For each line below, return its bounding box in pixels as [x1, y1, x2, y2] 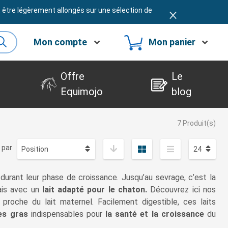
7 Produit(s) [177, 119, 216, 128]
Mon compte [34, 37, 87, 48]
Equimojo [60, 85, 103, 98]
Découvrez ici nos [147, 185, 216, 195]
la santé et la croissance [105, 209, 204, 219]
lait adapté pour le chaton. [42, 185, 148, 195]
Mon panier [148, 37, 195, 48]
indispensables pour [27, 209, 106, 219]
